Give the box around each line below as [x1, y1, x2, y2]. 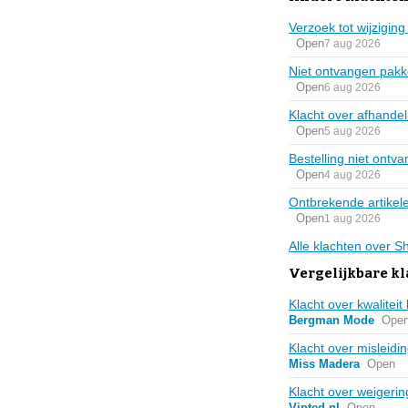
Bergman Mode [289, 313, 374, 327]
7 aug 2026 [324, 36, 381, 50]
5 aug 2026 [324, 124, 381, 138]
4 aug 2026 [324, 168, 381, 181]
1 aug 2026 [324, 211, 381, 225]
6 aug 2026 [324, 80, 381, 94]
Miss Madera [289, 357, 360, 371]
